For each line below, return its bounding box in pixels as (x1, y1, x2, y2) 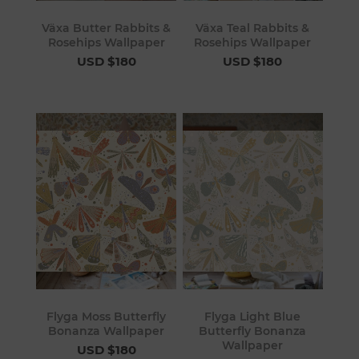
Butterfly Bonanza (199, 323, 307, 338)
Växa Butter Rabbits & (42, 21, 171, 36)
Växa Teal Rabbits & (196, 21, 310, 36)
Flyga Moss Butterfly (46, 309, 167, 324)
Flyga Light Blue (204, 309, 301, 324)
